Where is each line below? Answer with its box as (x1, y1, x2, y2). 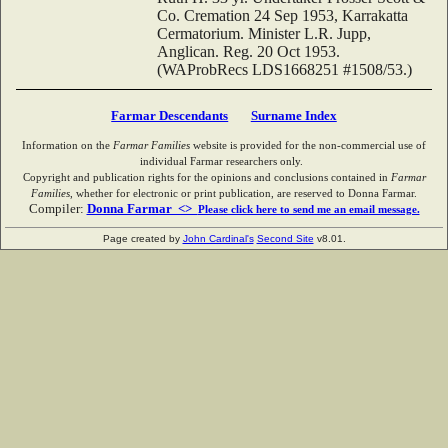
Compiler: (28, 200, 87, 216)
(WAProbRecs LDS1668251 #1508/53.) (157, 60, 416, 78)
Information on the (22, 138, 113, 151)
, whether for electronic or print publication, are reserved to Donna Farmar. (70, 186, 417, 199)
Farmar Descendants (111, 107, 229, 123)
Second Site (256, 232, 314, 244)
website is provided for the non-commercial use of (190, 138, 426, 151)
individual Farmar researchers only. (139, 154, 309, 167)
